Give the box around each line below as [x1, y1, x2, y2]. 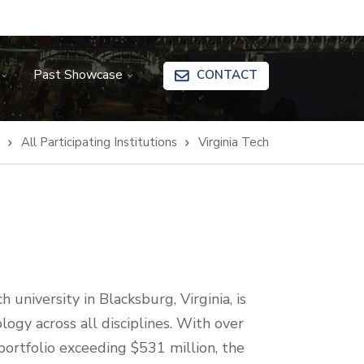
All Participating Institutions [21, 134, 177, 150]
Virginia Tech [198, 134, 269, 150]
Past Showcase [33, 66, 123, 84]
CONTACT [197, 67, 258, 83]
